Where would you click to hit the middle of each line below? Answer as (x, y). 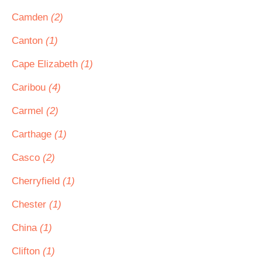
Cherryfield (37, 181)
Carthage (33, 134)
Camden (31, 17)
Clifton (27, 251)
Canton (29, 41)
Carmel (29, 111)
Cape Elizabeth (46, 64)
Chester (30, 204)
